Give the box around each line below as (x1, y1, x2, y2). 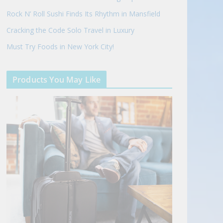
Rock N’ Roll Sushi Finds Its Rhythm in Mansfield (6, 8, 160, 18)
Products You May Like (12, 74, 101, 85)
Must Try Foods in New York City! (6, 41, 114, 51)
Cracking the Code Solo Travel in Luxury (6, 25, 134, 35)
